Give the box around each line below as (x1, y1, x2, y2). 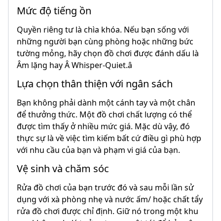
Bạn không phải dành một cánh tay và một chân (17, 97, 195, 109)
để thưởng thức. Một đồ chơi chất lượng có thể (17, 109, 192, 120)
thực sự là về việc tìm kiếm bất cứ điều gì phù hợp (17, 133, 201, 144)
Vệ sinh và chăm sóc (17, 162, 109, 176)
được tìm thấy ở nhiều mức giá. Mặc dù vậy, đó (17, 121, 190, 132)
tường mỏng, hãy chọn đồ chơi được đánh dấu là (17, 48, 199, 59)
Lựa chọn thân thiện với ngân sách (17, 77, 173, 91)
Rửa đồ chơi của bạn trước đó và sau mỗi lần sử (17, 182, 194, 193)
